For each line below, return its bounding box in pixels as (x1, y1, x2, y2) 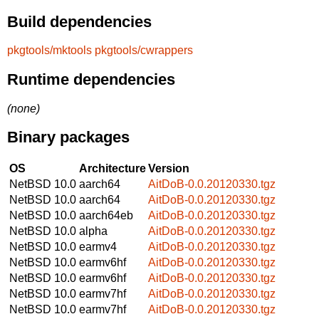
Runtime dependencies (7, 70, 175, 88)
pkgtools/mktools (7, 44, 92, 57)
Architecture (79, 162, 146, 174)
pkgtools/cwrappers (95, 44, 193, 57)
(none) (7, 102, 40, 115)
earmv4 (79, 240, 117, 253)
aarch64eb (79, 209, 133, 221)
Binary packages (7, 128, 130, 147)
